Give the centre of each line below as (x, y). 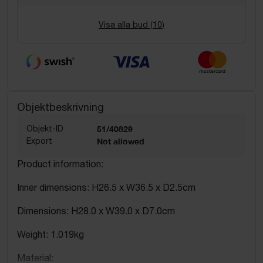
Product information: (60, 163)
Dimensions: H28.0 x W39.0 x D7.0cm (96, 210)
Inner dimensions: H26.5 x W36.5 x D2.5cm (106, 187)
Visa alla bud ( (126, 25)
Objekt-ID (45, 128)
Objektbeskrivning (60, 107)
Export (39, 141)
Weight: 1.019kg (50, 234)
